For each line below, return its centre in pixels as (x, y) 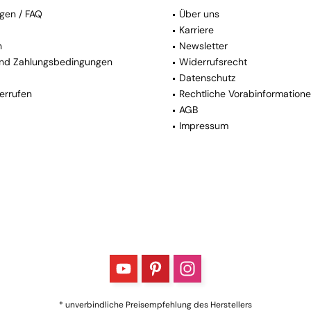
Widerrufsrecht (213, 62)
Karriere (196, 30)
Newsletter (203, 46)
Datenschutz (207, 78)
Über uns (199, 14)
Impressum (204, 126)
